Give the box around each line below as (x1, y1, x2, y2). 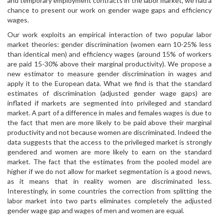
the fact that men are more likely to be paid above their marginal (7, 118, 212, 127)
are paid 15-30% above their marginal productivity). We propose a (7, 60, 212, 68)
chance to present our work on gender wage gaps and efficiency (7, 6, 212, 14)
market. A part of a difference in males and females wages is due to (7, 109, 212, 117)
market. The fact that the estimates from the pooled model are (7, 157, 212, 166)
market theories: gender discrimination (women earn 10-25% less (7, 40, 212, 48)
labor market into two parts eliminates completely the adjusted (7, 197, 212, 205)
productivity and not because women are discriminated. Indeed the (7, 128, 212, 136)
